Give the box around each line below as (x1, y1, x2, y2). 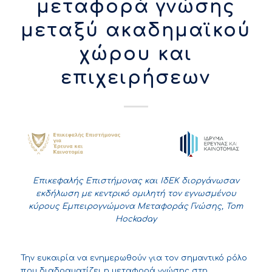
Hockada (115, 215, 152, 224)
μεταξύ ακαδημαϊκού (21, 21, 251, 41)
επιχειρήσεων (61, 68, 211, 88)
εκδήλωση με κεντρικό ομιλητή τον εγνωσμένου (35, 189, 236, 199)
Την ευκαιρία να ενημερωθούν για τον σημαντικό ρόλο (20, 254, 247, 263)
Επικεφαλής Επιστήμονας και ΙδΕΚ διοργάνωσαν (32, 177, 239, 186)
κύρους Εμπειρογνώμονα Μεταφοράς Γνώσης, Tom (29, 202, 243, 211)
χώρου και (79, 44, 192, 64)
